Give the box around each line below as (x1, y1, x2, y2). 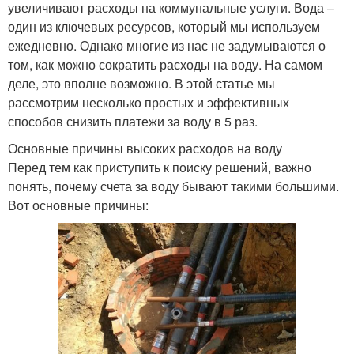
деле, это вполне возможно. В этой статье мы (8, 73, 275, 92)
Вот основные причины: (8, 195, 149, 214)
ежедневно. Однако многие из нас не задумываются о (8, 36, 326, 55)
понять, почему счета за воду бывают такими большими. (8, 176, 339, 195)
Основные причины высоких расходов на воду (8, 138, 282, 157)
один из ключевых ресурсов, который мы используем (8, 17, 320, 36)
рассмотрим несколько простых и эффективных (8, 92, 289, 111)
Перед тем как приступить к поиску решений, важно (8, 157, 311, 176)
